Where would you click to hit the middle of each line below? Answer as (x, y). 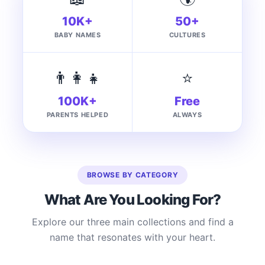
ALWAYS (187, 115)
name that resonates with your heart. (132, 237)
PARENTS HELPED (77, 115)
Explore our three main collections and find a (132, 222)
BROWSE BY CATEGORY (132, 175)
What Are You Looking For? (132, 200)
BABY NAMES (77, 35)
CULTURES (187, 35)
